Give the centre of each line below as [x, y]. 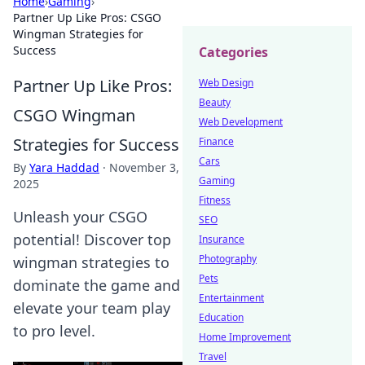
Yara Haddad [64, 167]
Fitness [215, 200]
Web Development [241, 122]
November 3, [144, 167]
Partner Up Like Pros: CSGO [87, 18]
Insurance [222, 239]
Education [221, 317]
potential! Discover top [92, 240]
